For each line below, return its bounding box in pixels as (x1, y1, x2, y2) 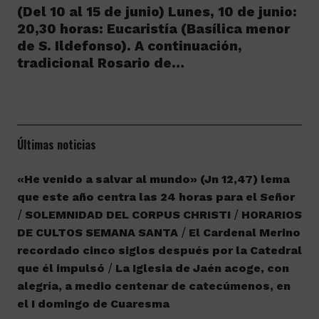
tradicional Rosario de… (16, 55, 184, 71)
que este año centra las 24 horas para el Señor (16, 190, 295, 204)
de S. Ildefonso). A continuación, (16, 38, 242, 54)
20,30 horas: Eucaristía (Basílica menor (16, 21, 290, 37)
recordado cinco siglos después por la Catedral (16, 244, 302, 257)
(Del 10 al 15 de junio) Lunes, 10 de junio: (16, 4, 297, 20)
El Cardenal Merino (188, 226, 300, 239)
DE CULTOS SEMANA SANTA (16, 226, 178, 239)
